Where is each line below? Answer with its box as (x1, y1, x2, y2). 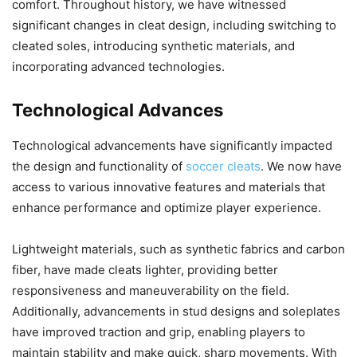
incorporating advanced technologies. (12, 58, 225, 74)
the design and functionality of (12, 158, 186, 174)
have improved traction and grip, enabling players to (12, 324, 305, 339)
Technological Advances (12, 99, 223, 120)
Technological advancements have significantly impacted (12, 137, 332, 153)
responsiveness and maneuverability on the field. (12, 282, 289, 298)
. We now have (261, 158, 342, 174)
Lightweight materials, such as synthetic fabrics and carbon (12, 241, 345, 257)
